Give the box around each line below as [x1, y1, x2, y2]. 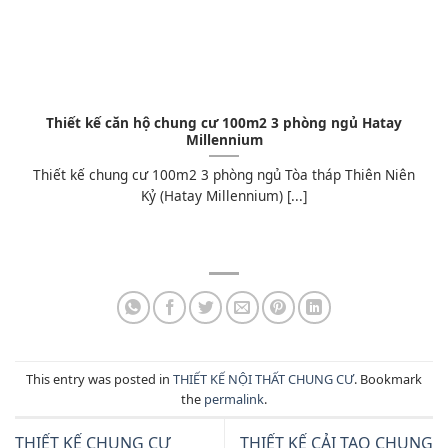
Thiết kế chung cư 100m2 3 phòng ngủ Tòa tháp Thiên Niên [33, 164, 415, 184]
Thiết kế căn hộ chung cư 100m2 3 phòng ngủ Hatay [46, 113, 402, 133]
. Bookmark [354, 369, 422, 388]
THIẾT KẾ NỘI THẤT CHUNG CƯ [173, 369, 354, 388]
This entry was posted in [26, 369, 173, 388]
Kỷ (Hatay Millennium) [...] [141, 185, 307, 205]
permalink [204, 389, 264, 408]
